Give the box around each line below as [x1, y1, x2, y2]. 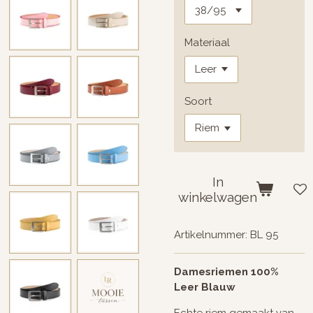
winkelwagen [178, 189, 257, 205]
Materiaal [184, 36, 230, 49]
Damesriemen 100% [174, 265, 279, 278]
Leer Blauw [174, 280, 235, 293]
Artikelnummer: [174, 228, 247, 241]
